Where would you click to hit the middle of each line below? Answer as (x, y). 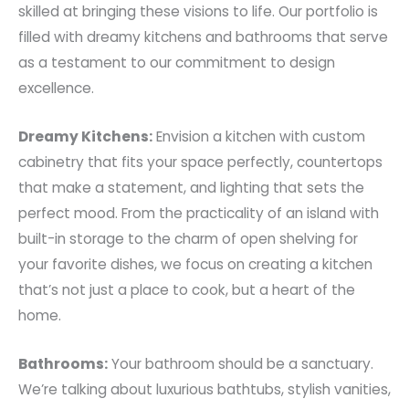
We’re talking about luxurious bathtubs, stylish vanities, (204, 389)
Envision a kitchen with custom (259, 136)
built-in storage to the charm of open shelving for (188, 238)
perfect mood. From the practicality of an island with (199, 213)
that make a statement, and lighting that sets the (191, 187)
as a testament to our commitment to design (177, 62)
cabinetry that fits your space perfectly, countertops (200, 162)
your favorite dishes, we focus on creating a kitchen (195, 264)
